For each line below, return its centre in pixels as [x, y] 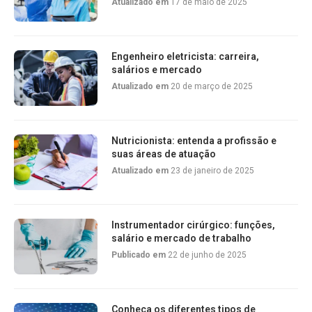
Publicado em [140, 255]
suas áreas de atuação [164, 154]
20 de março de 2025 [212, 86]
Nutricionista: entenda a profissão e [194, 141]
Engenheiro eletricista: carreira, [185, 56]
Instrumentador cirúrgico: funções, [193, 225]
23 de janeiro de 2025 [212, 171]
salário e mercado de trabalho [181, 238]
